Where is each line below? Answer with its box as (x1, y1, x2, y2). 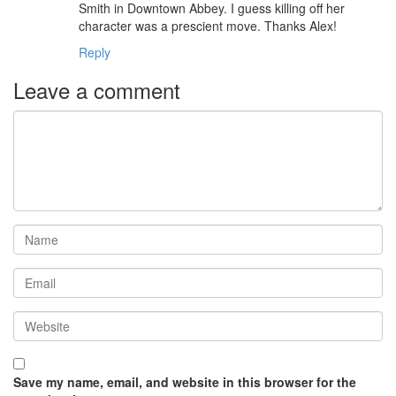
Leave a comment (13, 74, 180, 106)
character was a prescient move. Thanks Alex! (79, 17, 337, 35)
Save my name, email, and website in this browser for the (13, 373, 356, 392)
